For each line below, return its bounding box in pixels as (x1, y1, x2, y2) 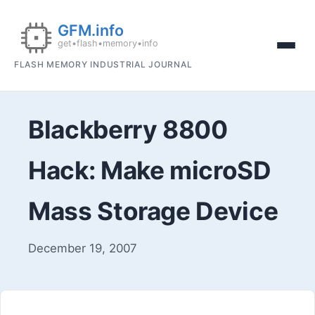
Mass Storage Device (28, 195, 278, 226)
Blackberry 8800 (28, 114, 228, 145)
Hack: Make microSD (28, 155, 271, 186)
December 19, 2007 (28, 240, 137, 255)
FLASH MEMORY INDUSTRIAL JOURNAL (14, 58, 193, 70)
